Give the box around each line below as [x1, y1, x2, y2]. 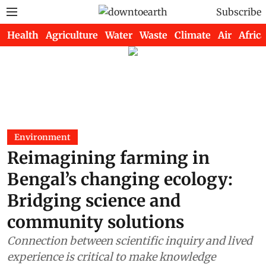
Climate [175, 29, 211, 41]
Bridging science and [7, 190, 180, 211]
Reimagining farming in [7, 147, 210, 169]
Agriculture [46, 29, 98, 41]
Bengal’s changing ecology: [7, 169, 233, 190]
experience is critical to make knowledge [7, 250, 216, 264]
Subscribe [216, 6, 261, 18]
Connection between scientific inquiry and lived [7, 234, 252, 248]
